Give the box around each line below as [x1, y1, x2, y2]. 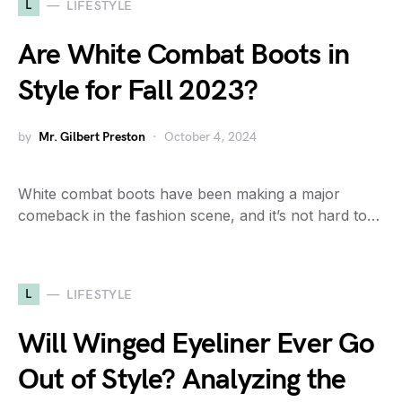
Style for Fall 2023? [18, 74, 258, 109]
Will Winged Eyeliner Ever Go [18, 327, 375, 362]
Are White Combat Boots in [18, 38, 350, 73]
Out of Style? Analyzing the [18, 363, 346, 398]
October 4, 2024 [164, 129, 257, 144]
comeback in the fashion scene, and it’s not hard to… [18, 206, 380, 224]
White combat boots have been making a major [18, 185, 340, 203]
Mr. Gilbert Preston [39, 129, 145, 144]
